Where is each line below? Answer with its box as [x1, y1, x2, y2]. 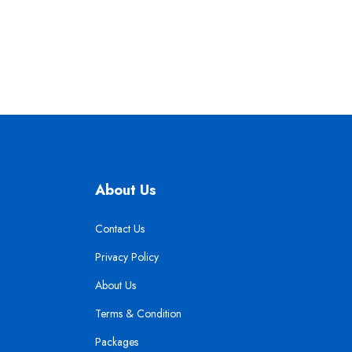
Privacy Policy [95, 249, 159, 265]
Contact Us [95, 221, 145, 236]
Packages [95, 334, 138, 350]
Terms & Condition [95, 306, 181, 321]
